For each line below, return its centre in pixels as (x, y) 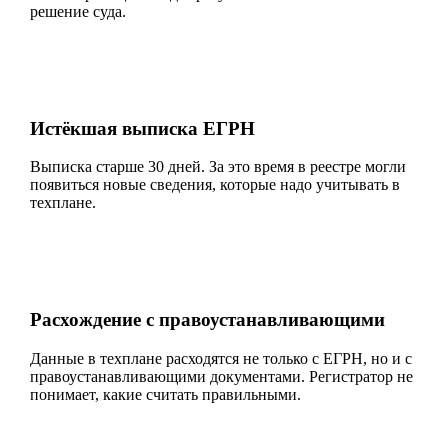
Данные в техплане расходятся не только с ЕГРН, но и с (221, 358)
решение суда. (78, 11)
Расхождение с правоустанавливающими (207, 320)
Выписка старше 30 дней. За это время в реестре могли (218, 167)
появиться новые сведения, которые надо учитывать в (215, 185)
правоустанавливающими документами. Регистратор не (221, 376)
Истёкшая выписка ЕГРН (142, 128)
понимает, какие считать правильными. (165, 394)
